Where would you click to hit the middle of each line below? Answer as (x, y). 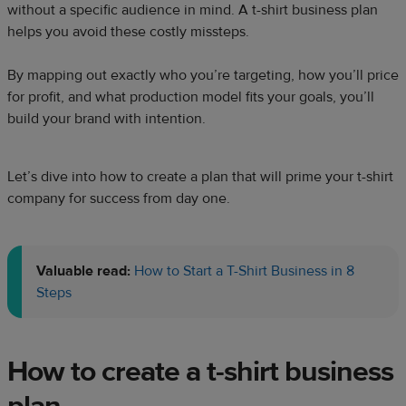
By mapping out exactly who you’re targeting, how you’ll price (203, 76)
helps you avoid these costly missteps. (128, 32)
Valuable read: (83, 271)
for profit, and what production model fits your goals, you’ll (191, 97)
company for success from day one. (119, 199)
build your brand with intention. (106, 119)
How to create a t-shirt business (200, 372)
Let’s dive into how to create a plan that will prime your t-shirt (200, 177)
